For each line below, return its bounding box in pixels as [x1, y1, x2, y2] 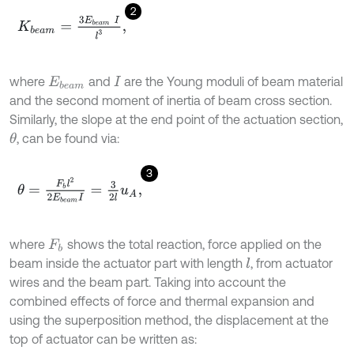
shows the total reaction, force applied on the [63, 237, 322, 252]
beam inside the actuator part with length [9, 256, 246, 271]
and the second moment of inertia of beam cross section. [9, 93, 332, 108]
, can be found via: [16, 131, 119, 146]
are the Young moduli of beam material [121, 74, 344, 89]
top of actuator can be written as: [9, 332, 197, 347]
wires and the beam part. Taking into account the [9, 275, 286, 290]
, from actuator [250, 256, 333, 271]
